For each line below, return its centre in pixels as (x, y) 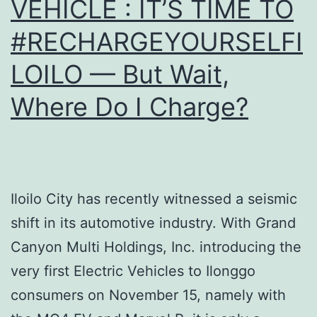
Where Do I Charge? (129, 106)
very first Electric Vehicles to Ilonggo (133, 271)
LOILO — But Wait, (120, 74)
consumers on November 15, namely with (148, 295)
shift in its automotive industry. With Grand (153, 223)
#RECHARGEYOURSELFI (157, 41)
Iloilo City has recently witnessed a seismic (154, 198)
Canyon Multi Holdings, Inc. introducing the (156, 247)
